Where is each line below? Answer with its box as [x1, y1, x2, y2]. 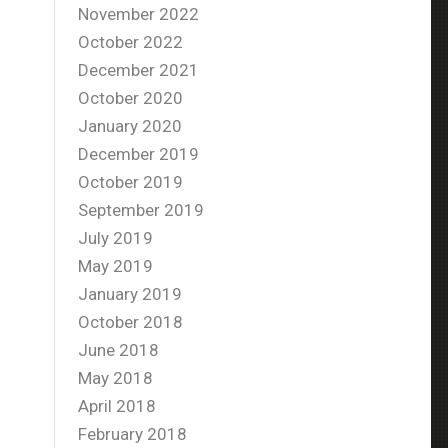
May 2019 [78, 256, 154, 276]
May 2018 [78, 368, 154, 388]
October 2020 [78, 88, 184, 108]
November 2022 [78, 4, 200, 24]
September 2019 [78, 200, 205, 220]
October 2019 [78, 172, 184, 192]
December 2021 [78, 60, 200, 80]
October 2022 [78, 32, 184, 52]
